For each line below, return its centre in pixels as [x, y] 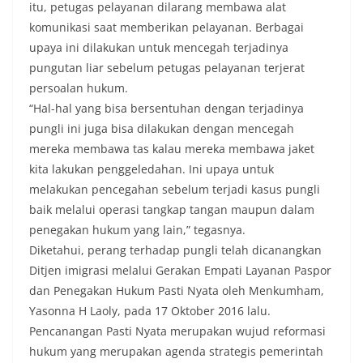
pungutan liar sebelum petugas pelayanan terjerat [167, 68]
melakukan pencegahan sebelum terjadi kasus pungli [175, 190]
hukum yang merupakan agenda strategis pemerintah [176, 352]
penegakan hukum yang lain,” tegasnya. [137, 230]
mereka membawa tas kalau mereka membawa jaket [172, 149]
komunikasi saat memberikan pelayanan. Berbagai [167, 28]
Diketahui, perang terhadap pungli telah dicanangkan [175, 250]
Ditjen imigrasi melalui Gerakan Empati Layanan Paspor [180, 271]
